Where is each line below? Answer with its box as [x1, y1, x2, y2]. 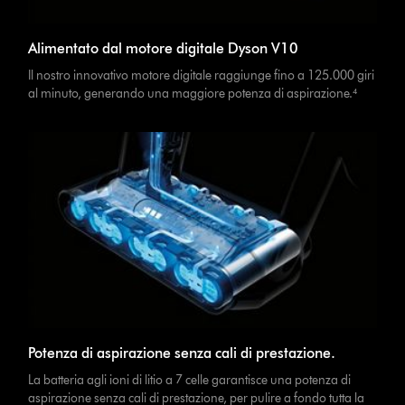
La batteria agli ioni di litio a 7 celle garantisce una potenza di [28, 372, 352, 388]
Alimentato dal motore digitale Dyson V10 [28, 40, 299, 57]
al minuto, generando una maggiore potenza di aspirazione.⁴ [28, 86, 358, 101]
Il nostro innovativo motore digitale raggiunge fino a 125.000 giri [28, 68, 375, 83]
